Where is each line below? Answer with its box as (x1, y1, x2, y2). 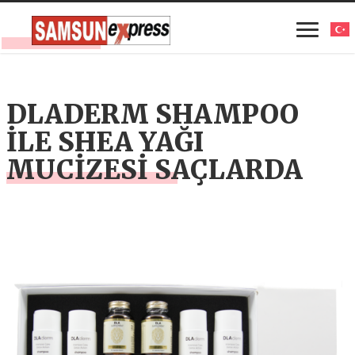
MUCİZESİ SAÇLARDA (6, 154, 303, 186)
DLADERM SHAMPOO (6, 98, 300, 131)
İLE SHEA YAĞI (6, 126, 204, 158)
